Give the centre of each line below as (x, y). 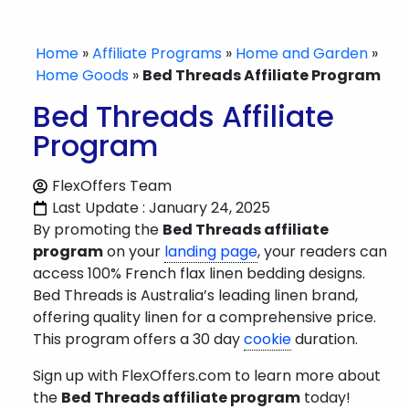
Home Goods (82, 75)
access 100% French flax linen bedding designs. (199, 273)
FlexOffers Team (112, 186)
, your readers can (322, 252)
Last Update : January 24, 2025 (161, 208)
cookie (267, 339)
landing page (211, 252)
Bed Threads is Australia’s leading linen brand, (195, 295)
